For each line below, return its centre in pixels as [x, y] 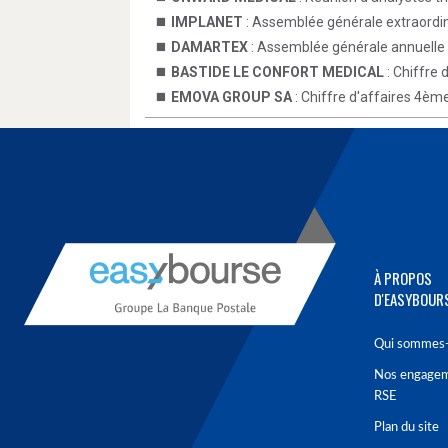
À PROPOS [403, 278]
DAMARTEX [209, 47]
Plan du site [406, 427]
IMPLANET [207, 22]
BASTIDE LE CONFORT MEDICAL [277, 72]
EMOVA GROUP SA [231, 97]
